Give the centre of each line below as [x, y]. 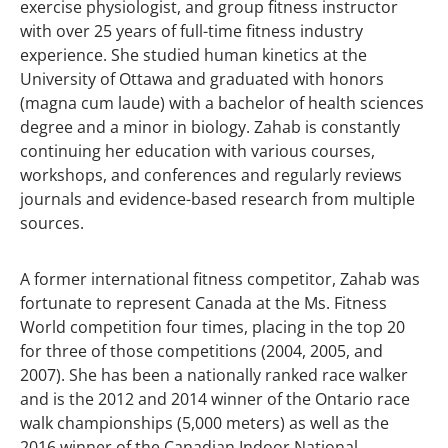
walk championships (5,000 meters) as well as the [204, 422]
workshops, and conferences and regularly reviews [211, 174]
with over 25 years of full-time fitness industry [191, 30]
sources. [52, 222]
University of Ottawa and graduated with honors [202, 78]
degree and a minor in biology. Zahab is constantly [210, 126]
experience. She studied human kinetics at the [193, 54]
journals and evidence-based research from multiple [217, 198]
